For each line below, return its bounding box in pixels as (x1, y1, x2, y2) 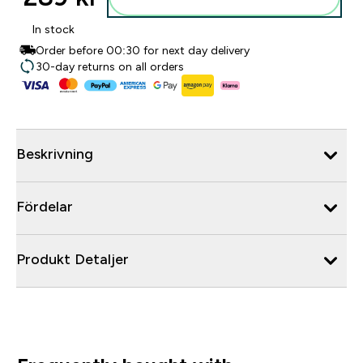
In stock (32, 23, 75, 36)
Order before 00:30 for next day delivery (36, 44, 250, 57)
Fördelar (16, 198, 73, 215)
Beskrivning (16, 145, 93, 162)
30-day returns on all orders (36, 60, 184, 73)
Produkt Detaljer (16, 250, 129, 267)
